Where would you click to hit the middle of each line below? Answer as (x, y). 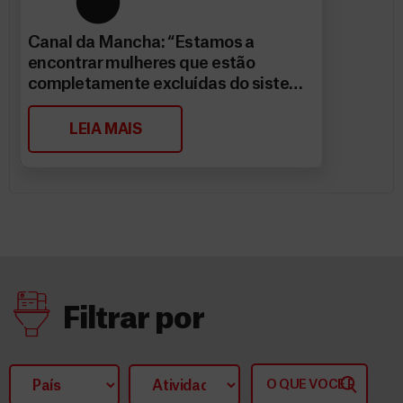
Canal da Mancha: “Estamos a (141, 42)
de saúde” (66, 104)
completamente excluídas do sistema (170, 84)
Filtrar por (134, 319)
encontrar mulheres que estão (142, 63)
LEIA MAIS (106, 130)
